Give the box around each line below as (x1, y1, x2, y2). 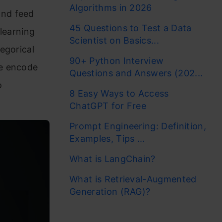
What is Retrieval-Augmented (69, 174, 197, 184)
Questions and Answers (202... (69, 68, 203, 78)
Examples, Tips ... (69, 133, 145, 144)
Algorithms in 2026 (69, 2, 152, 13)
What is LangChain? (69, 154, 156, 164)
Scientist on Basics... (69, 35, 160, 46)
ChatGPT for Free (69, 101, 149, 111)
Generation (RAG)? (69, 186, 151, 197)
